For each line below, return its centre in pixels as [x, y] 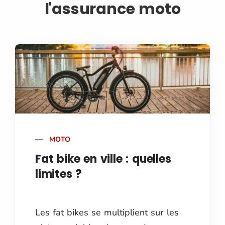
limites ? [59, 174]
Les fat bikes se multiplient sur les [107, 212]
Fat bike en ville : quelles [103, 159]
